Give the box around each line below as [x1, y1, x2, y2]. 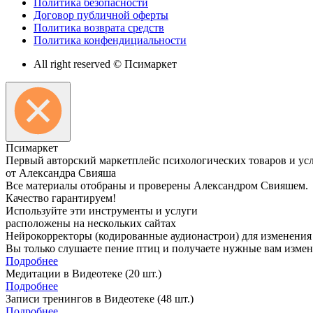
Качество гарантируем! [6, 191, 116, 204]
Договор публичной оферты [34, 8, 168, 21]
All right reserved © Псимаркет [34, 57, 177, 70]
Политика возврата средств [34, 21, 164, 34]
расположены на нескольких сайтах [6, 217, 176, 229]
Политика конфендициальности [34, 34, 187, 46]
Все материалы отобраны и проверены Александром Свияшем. [6, 179, 308, 191]
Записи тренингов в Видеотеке [6, 292, 154, 305]
